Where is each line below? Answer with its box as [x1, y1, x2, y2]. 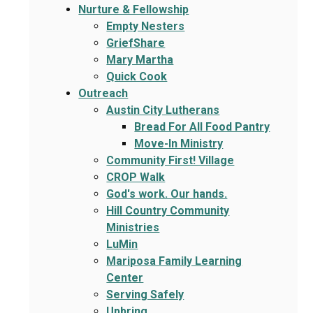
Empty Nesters [106, 19, 185, 33]
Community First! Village [106, 153, 235, 167]
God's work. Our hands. [106, 187, 228, 201]
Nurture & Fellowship [78, 2, 189, 16]
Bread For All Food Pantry [134, 119, 270, 133]
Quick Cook [106, 69, 168, 83]
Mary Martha [106, 52, 174, 66]
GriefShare [106, 36, 166, 50]
